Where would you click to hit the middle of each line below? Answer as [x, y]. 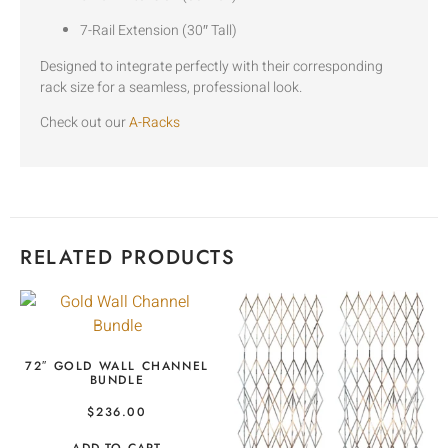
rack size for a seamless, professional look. [171, 87]
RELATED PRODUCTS [128, 258]
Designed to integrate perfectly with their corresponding [211, 66]
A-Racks [156, 123]
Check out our [84, 123]
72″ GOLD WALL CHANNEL [117, 366]
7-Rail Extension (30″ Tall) [158, 31]
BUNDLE [117, 380]
